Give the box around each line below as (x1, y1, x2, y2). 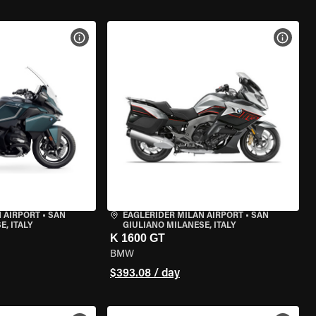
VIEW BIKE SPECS (86, 33, 159, 42)
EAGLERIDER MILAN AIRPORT (122, 212, 243, 220)
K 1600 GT (109, 232, 165, 244)
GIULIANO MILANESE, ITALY (122, 221, 236, 230)
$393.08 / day (109, 268, 180, 279)
